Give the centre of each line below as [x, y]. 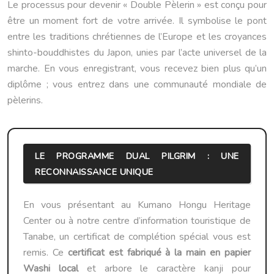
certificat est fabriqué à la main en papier [159, 252]
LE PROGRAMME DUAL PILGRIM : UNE [137, 156]
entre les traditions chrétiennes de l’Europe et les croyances [137, 37]
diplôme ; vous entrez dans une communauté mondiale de [137, 85]
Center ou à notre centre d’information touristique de [137, 220]
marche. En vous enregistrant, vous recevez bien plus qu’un [137, 69]
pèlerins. [25, 101]
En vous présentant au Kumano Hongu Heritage [137, 205]
